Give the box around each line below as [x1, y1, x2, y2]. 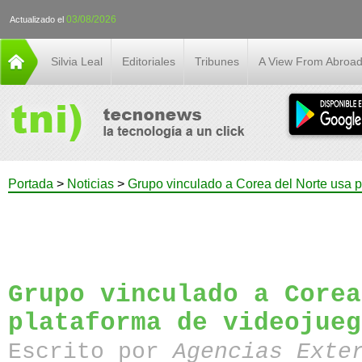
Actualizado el [10, 15, 66, 24]
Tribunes [195, 55, 239, 68]
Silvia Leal [51, 55, 103, 68]
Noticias [67, 177, 114, 191]
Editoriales [122, 55, 175, 68]
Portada [8, 177, 53, 191]
